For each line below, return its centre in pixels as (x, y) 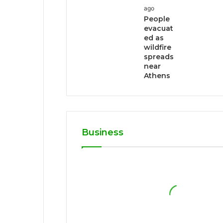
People (157, 19)
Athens (157, 76)
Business (103, 133)
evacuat (159, 29)
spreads (159, 57)
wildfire (158, 48)
